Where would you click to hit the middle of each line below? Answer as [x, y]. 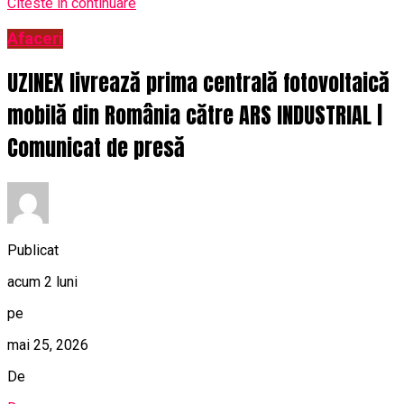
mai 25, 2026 [48, 344]
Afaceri [35, 39]
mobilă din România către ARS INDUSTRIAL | [195, 115]
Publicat [33, 250]
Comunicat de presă [96, 147]
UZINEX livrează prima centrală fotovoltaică [198, 83]
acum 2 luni [42, 281]
